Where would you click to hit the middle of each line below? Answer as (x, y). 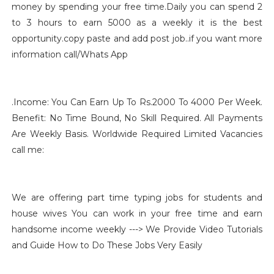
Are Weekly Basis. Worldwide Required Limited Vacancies (137, 134)
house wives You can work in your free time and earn (137, 213)
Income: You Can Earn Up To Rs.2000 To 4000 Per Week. (138, 102)
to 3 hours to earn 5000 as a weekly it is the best (137, 23)
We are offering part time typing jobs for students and (137, 198)
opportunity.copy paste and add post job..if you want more (137, 39)
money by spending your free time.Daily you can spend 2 (137, 7)
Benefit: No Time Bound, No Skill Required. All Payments (137, 118)
